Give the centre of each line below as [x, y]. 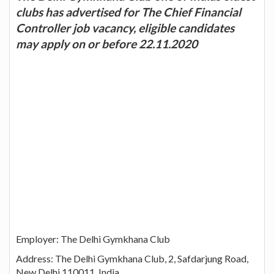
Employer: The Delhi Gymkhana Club [93, 239]
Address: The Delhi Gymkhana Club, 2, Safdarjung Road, [132, 258]
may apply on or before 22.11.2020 [107, 43]
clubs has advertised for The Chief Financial [128, 12]
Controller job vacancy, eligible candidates [125, 28]
